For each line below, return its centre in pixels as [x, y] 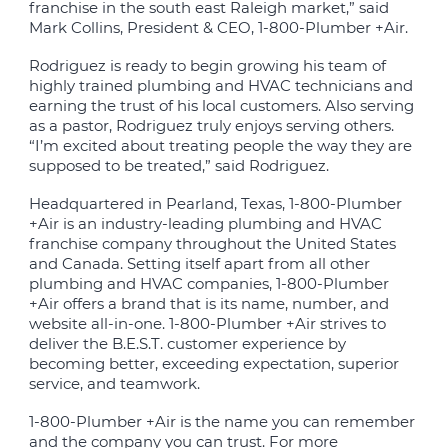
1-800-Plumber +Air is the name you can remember [222, 422]
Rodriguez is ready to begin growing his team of [208, 66]
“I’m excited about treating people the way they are [221, 146]
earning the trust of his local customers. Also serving [222, 106]
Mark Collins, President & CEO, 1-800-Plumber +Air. [219, 28]
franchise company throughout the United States [213, 244]
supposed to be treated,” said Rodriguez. [179, 166]
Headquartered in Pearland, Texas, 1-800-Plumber [216, 204]
